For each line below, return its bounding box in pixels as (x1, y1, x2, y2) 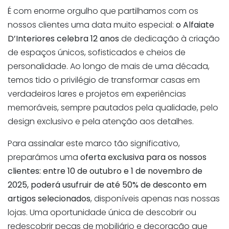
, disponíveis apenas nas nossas (90, 193, 220, 205)
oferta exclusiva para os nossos (80, 151, 207, 164)
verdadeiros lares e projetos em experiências (8, 88, 186, 100)
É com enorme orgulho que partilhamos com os (8, 5, 198, 17)
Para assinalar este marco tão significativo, (8, 138, 180, 150)
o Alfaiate (176, 19, 214, 31)
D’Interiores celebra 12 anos (8, 33, 119, 45)
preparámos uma (8, 151, 80, 164)
